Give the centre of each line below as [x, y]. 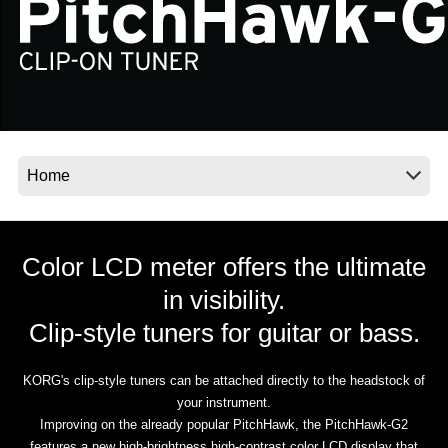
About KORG [113, 102]
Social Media [110, 32]
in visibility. [224, 300]
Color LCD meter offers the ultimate [224, 267]
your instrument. [224, 403]
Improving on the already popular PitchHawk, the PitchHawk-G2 [224, 425]
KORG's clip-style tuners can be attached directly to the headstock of [224, 381]
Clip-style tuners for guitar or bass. [224, 333]
